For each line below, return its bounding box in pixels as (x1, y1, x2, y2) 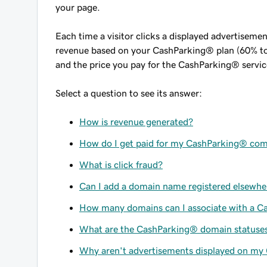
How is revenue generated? (79, 117, 193, 126)
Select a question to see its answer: (55, 88, 202, 98)
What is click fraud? (79, 160, 163, 169)
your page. (55, 2, 100, 12)
